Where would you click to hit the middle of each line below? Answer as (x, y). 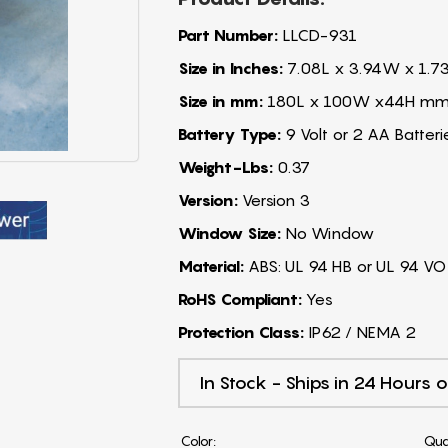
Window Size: (229, 232)
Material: (210, 265)
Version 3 (273, 199)
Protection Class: (240, 331)
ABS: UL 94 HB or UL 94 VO (344, 265)
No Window (327, 232)
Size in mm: (220, 100)
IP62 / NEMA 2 (359, 331)
